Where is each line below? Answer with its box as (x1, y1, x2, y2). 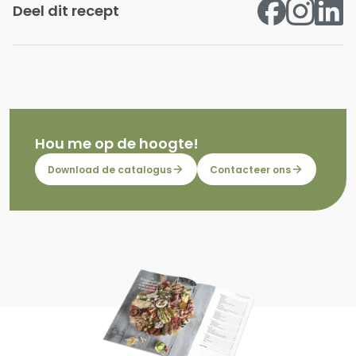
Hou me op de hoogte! (35, 133, 199, 153)
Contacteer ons (210, 162, 291, 176)
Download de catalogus (48, 162, 172, 176)
